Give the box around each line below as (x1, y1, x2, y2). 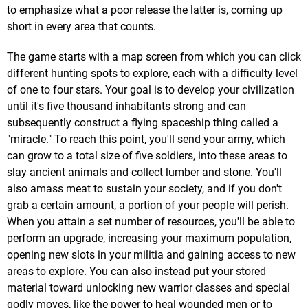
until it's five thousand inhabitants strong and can (7, 100, 246, 113)
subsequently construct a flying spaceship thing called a (7, 116, 278, 130)
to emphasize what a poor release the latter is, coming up (7, 3, 283, 17)
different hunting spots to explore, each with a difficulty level (7, 67, 298, 80)
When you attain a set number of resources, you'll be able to (7, 215, 295, 229)
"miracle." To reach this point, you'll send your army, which (7, 133, 285, 146)
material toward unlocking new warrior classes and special (7, 281, 290, 295)
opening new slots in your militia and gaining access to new (7, 248, 296, 262)
